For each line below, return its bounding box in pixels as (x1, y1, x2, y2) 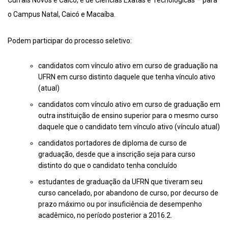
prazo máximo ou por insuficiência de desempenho (38, 200, 202, 209)
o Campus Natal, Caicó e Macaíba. (8, 10, 116, 19)
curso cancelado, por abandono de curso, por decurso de (38, 189, 218, 197)
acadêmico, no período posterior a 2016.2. (38, 211, 172, 220)
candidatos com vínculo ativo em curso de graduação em (38, 100, 220, 109)
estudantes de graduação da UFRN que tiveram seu (38, 178, 203, 186)
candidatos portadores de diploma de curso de (38, 139, 187, 148)
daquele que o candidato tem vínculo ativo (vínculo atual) (38, 123, 220, 131)
